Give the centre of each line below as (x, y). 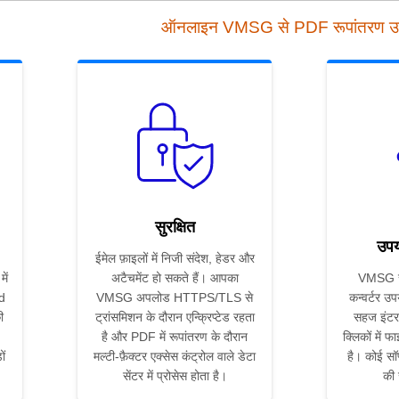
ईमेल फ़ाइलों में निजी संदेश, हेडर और (175, 259)
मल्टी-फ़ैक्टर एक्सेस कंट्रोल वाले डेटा (175, 357)
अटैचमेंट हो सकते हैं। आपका (175, 278)
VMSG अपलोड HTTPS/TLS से (175, 298)
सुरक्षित (175, 228)
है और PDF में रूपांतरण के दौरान (175, 337)
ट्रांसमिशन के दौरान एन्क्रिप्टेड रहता (175, 318)
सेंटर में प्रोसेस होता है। (175, 376)
